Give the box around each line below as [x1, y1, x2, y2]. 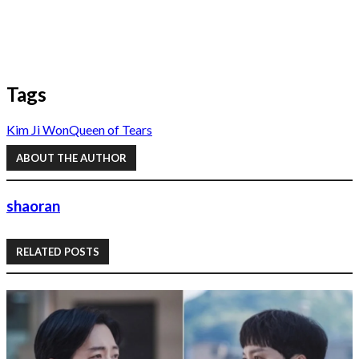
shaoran [6, 197, 60, 216]
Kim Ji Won [6, 121, 69, 137]
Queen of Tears [69, 121, 152, 137]
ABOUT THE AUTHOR [16, 151, 127, 165]
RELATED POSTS [16, 244, 99, 258]
